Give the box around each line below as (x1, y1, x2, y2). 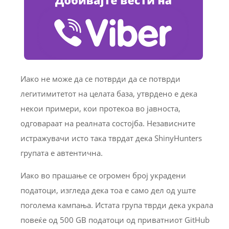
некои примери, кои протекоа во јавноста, (20, 103, 180, 114)
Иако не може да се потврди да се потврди (20, 74, 180, 84)
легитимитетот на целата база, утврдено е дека (20, 88, 197, 99)
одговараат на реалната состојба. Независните (20, 118, 195, 129)
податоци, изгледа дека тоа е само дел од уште (20, 185, 196, 196)
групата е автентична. (20, 148, 103, 158)
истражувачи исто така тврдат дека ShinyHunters (20, 133, 202, 144)
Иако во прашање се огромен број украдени (20, 170, 186, 181)
